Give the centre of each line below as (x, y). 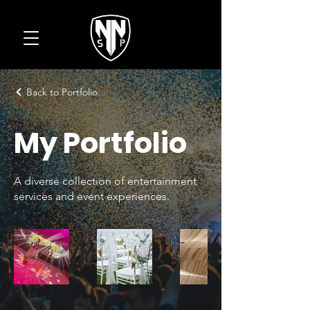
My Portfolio (100, 143)
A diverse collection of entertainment (105, 181)
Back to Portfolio (62, 92)
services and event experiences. (92, 196)
